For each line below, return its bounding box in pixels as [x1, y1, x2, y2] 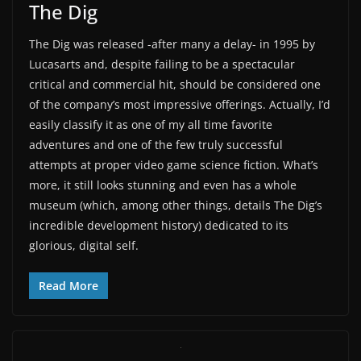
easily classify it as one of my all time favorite [29, 116, 272, 132]
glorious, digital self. [29, 237, 139, 253]
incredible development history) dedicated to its [29, 217, 288, 233]
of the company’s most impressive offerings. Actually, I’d [29, 96, 330, 112]
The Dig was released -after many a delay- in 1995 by [29, 35, 315, 52]
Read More [39, 277, 98, 293]
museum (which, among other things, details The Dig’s [29, 197, 322, 213]
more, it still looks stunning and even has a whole [29, 176, 297, 193]
